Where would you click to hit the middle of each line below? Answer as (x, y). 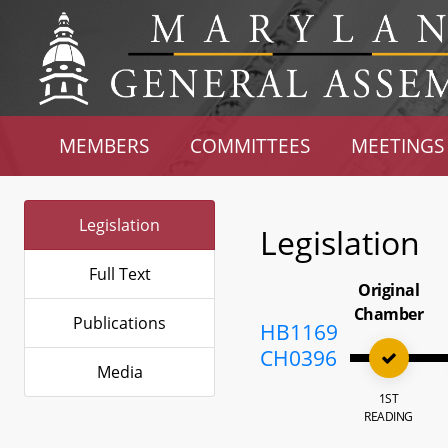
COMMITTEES (250, 145)
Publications (119, 323)
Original (389, 290)
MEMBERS (104, 145)
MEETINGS (397, 145)
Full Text (119, 274)
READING (388, 416)
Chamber (388, 314)
